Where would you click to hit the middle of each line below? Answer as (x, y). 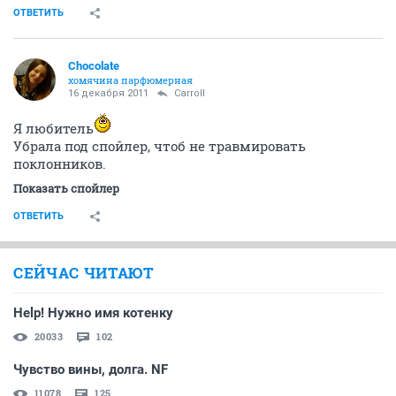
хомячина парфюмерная (130, 80)
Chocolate (94, 66)
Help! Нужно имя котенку (93, 313)
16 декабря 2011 (108, 93)
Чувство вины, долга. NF (91, 369)
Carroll (190, 93)
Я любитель (53, 128)
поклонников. (60, 164)
